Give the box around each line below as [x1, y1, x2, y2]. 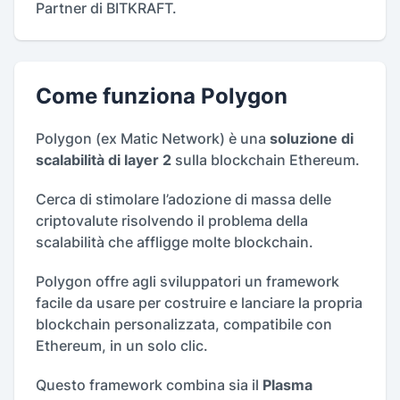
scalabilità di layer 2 [36, 151, 175, 170]
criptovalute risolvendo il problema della [36, 212, 308, 230]
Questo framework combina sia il [36, 376, 262, 395]
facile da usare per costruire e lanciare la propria [36, 294, 362, 312]
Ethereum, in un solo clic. [36, 337, 208, 355]
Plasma [262, 376, 312, 395]
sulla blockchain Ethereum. [175, 151, 360, 170]
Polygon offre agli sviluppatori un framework [36, 272, 339, 291]
